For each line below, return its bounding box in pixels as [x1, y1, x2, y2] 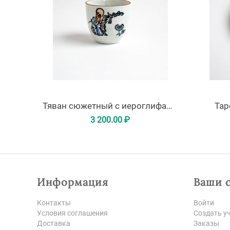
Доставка [37, 219, 70, 228]
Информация [37, 176, 108, 189]
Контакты [37, 199, 71, 207]
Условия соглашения [37, 209, 108, 218]
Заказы [194, 219, 219, 228]
